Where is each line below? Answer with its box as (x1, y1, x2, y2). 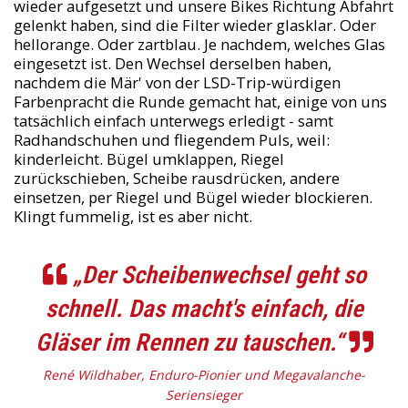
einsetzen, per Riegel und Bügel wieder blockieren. (13, 187, 372, 209)
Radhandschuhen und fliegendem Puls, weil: (13, 129, 330, 151)
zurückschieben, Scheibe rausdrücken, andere (13, 168, 340, 189)
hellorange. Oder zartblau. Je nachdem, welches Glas (13, 34, 385, 56)
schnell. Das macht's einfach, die (45, 294, 363, 323)
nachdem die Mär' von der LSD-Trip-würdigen (13, 72, 341, 94)
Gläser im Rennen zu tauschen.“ (35, 328, 349, 357)
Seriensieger (166, 386, 242, 404)
